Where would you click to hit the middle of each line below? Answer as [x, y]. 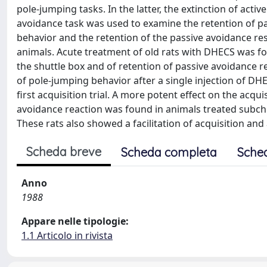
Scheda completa [169, 152]
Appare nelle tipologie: [75, 221]
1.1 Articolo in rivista [67, 235]
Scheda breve [64, 152]
